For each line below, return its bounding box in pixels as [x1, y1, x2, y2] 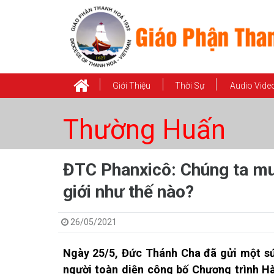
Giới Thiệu [113, 81, 150, 91]
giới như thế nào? [62, 182, 194, 202]
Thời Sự [175, 81, 204, 91]
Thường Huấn [62, 114, 226, 146]
